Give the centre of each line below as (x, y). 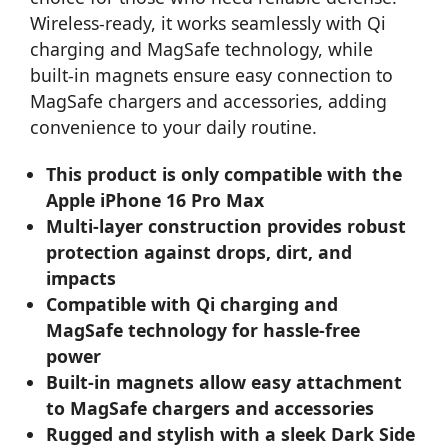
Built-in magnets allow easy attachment (224, 381)
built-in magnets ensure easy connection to (211, 74)
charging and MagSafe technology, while (201, 48)
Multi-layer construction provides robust (226, 225)
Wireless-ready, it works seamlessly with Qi (208, 22)
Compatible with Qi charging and (192, 303)
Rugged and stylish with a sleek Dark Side (231, 433)
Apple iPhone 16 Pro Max (155, 199)
